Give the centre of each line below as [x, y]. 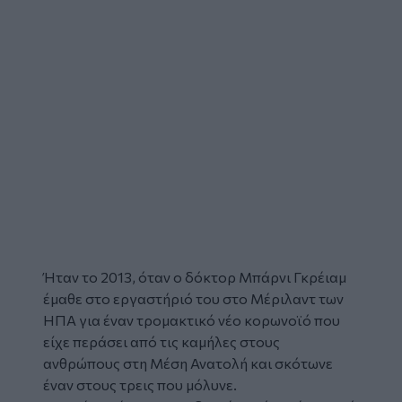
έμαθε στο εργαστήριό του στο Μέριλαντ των [193, 298]
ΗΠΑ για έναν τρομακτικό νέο [144, 319]
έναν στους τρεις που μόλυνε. [140, 384]
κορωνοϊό [278, 319]
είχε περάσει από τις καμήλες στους [162, 341]
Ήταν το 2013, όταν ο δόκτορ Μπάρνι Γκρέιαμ [195, 276]
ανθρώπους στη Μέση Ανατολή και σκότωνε [188, 363]
